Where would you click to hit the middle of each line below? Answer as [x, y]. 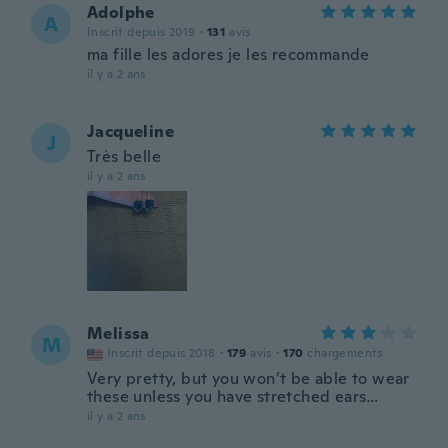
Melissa [118, 333]
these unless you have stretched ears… [233, 396]
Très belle [124, 156]
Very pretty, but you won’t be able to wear [248, 378]
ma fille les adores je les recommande [228, 54]
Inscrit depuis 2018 [161, 353]
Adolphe [121, 12]
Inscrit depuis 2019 [141, 32]
